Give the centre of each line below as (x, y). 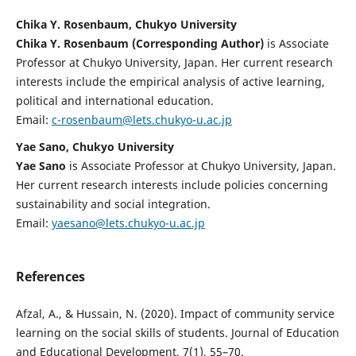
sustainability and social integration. (116, 203)
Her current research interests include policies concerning (172, 184)
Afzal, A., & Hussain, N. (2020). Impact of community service (175, 313)
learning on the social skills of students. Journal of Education (177, 332)
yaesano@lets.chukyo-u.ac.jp (128, 222)
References (50, 276)
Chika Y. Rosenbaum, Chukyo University (126, 24)
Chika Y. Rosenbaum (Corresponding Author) (139, 43)
